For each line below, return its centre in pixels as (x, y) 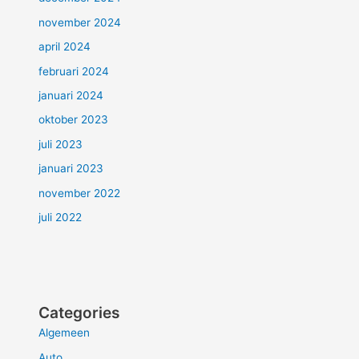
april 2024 (65, 47)
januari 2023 (71, 169)
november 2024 (80, 22)
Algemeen (65, 333)
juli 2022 (61, 218)
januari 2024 (71, 96)
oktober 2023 (74, 120)
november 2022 (80, 193)
